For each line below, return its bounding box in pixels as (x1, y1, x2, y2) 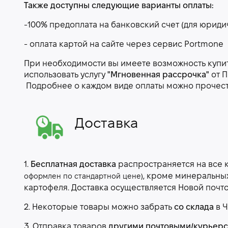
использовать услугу (24, 71, 107, 79)
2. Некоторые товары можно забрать (24, 204, 174, 212)
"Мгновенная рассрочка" (107, 71, 209, 79)
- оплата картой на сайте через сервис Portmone (24, 41, 223, 49)
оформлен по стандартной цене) (24, 174, 143, 181)
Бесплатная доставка (31, 161, 116, 169)
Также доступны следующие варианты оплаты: (24, 2, 214, 10)
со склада (174, 204, 214, 212)
